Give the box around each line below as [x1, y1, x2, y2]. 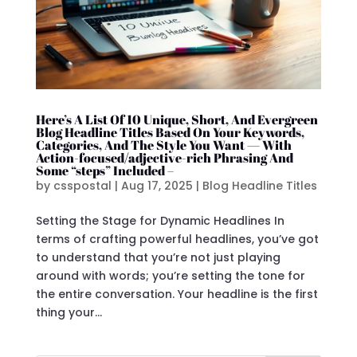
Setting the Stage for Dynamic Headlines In [35, 212, 284, 229]
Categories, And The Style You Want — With [35, 135, 292, 154]
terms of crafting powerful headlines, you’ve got [35, 230, 319, 247]
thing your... [35, 304, 102, 320]
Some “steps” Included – [35, 161, 174, 179]
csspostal [53, 177, 112, 194]
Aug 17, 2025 [120, 177, 193, 194]
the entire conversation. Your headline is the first [35, 285, 318, 302]
